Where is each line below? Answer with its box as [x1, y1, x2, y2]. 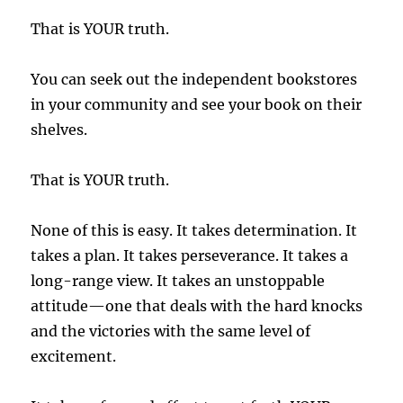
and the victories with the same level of [31, 322, 311, 341]
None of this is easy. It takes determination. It [31, 221, 358, 240]
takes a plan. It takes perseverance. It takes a [31, 246, 349, 265]
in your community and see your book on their [31, 95, 363, 114]
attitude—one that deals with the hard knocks [31, 297, 363, 316]
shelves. [31, 121, 88, 139]
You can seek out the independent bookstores [31, 70, 358, 89]
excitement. [31, 347, 117, 366]
